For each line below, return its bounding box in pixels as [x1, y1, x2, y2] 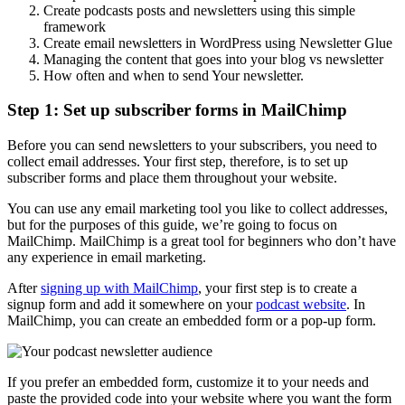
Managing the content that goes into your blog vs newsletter [43, 51, 383, 67]
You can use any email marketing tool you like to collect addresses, [7, 200, 388, 216]
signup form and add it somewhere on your [7, 296, 256, 312]
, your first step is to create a [198, 279, 357, 296]
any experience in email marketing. [7, 249, 210, 265]
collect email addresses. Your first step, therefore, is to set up [7, 153, 348, 169]
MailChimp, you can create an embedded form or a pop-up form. [7, 312, 380, 328]
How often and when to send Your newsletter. [43, 67, 304, 83]
